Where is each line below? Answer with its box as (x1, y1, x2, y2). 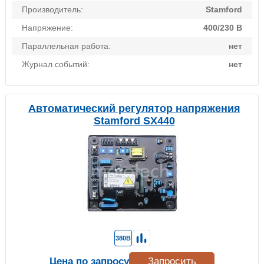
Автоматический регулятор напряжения (28, 103, 240, 115)
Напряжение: (22, 23, 73, 33)
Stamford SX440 (93, 115, 175, 127)
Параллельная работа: (22, 41, 111, 51)
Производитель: (22, 5, 83, 15)
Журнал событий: (22, 60, 90, 70)
